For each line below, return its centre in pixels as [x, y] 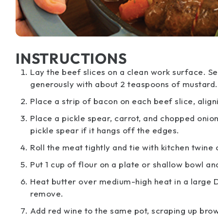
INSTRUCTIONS [71, 58]
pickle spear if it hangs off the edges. [105, 130]
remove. [47, 193]
